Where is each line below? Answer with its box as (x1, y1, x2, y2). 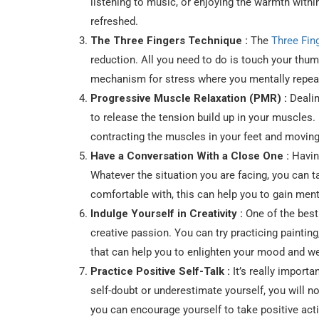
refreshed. (90, 14, 138, 28)
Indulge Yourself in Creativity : (90, 206, 243, 220)
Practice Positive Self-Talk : (90, 264, 230, 278)
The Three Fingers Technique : (90, 33, 248, 47)
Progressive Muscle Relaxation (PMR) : (90, 91, 287, 105)
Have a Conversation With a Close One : (90, 149, 289, 162)
